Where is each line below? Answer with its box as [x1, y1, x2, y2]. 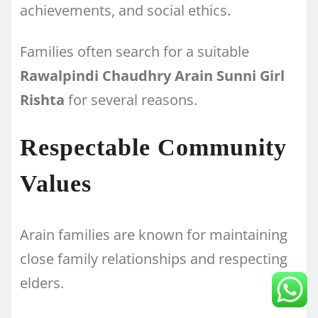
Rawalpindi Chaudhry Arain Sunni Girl [20, 65, 285, 85]
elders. [20, 273, 64, 292]
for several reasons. [65, 89, 197, 109]
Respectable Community [20, 133, 287, 160]
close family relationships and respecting [20, 248, 287, 268]
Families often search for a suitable [20, 41, 249, 61]
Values [20, 170, 92, 197]
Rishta [20, 89, 65, 109]
